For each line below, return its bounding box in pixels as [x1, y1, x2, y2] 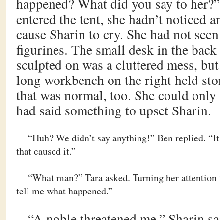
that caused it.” [16, 144, 76, 158]
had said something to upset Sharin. [16, 101, 211, 119]
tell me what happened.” [16, 184, 112, 197]
